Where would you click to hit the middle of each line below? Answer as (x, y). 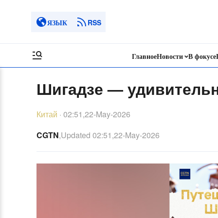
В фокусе (202, 56)
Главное (144, 56)
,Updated (74, 135)
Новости (170, 56)
